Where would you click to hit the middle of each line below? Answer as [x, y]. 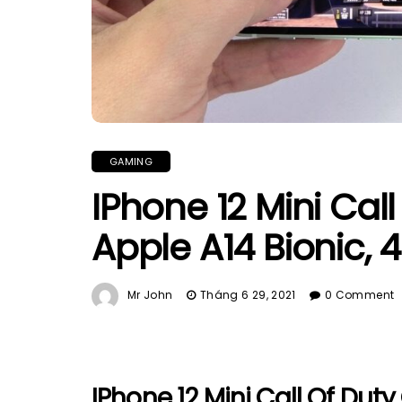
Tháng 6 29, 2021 [248, 294]
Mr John [150, 294]
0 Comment [360, 294]
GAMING [131, 161]
